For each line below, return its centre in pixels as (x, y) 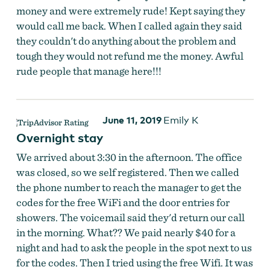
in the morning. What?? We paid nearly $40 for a (126, 233)
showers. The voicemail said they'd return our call (130, 218)
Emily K (181, 121)
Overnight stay (59, 138)
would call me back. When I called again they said (129, 26)
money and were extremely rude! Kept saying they (130, 11)
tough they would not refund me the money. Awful (130, 56)
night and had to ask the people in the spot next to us (134, 248)
